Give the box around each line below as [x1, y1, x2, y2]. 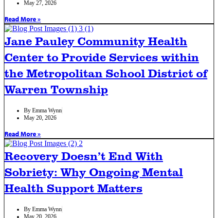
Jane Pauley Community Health [4, 33, 187, 49]
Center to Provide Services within [4, 49, 199, 65]
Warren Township [4, 81, 108, 97]
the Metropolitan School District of [4, 65, 207, 81]
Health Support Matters [4, 180, 143, 196]
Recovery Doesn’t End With [4, 147, 163, 163]
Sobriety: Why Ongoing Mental [4, 163, 183, 180]
